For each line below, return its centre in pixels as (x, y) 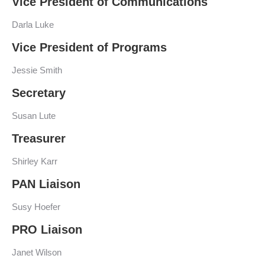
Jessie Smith (37, 70)
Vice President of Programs (89, 47)
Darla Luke (33, 25)
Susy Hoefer (36, 207)
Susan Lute (34, 116)
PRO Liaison (47, 230)
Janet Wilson (37, 252)
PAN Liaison (46, 184)
